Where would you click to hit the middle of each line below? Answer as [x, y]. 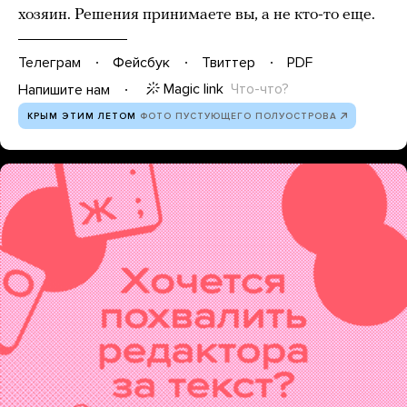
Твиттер [228, 62]
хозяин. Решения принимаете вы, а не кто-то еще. [197, 15]
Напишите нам [64, 89]
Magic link [194, 89]
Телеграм [50, 62]
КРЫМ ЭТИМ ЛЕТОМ [82, 117]
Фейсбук [141, 62]
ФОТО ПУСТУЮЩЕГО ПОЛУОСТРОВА [238, 117]
